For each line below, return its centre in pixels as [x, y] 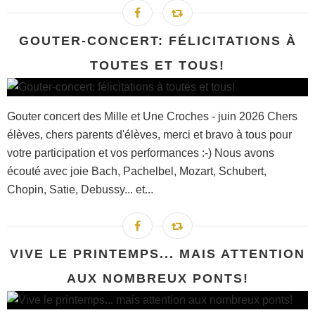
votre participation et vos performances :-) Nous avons [141, 153]
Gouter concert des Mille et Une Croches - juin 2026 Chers [152, 116]
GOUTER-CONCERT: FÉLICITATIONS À [157, 40]
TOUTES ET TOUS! [157, 65]
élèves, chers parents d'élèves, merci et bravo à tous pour [149, 134]
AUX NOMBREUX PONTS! [157, 278]
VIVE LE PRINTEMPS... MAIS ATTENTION [157, 253]
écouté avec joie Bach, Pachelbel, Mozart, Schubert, [137, 171]
